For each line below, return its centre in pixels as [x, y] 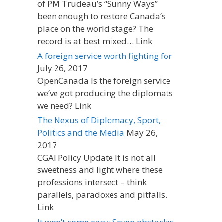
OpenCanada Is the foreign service [104, 80]
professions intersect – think [92, 182]
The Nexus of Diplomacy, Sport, [99, 120]
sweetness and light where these [100, 169]
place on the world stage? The [95, 28]
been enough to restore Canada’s [101, 16]
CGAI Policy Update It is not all [96, 157]
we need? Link [64, 105]
